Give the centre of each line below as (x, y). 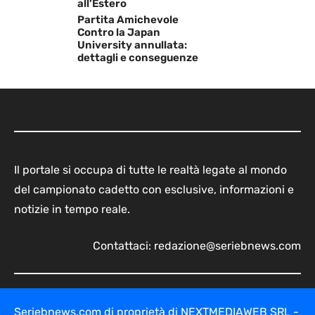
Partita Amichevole (128, 19)
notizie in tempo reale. (72, 209)
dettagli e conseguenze (138, 57)
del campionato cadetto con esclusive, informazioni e (154, 189)
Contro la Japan (119, 32)
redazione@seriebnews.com (227, 245)
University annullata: (132, 45)
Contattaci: (123, 245)
